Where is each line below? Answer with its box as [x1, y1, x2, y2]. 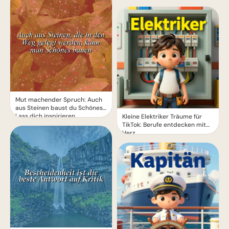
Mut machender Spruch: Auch [15, 96, 102, 104]
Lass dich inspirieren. [15, 112, 77, 120]
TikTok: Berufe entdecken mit [122, 121, 206, 129]
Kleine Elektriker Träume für [122, 112, 202, 121]
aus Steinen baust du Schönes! [15, 104, 104, 112]
